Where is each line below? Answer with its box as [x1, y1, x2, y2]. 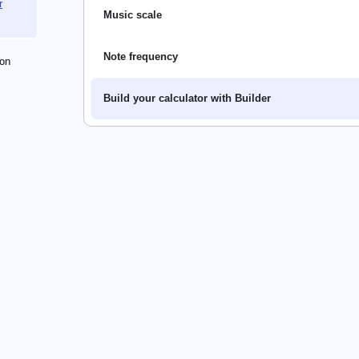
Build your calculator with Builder [103, 92, 271, 105]
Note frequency [103, 50, 178, 63]
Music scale [103, 9, 162, 22]
